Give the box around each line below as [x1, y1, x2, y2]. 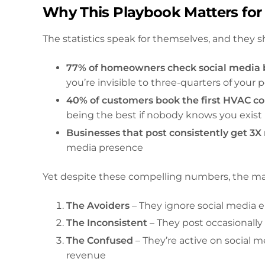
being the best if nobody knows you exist [66, 109, 262, 121]
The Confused [66, 235, 133, 247]
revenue [66, 250, 106, 261]
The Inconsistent [66, 217, 147, 229]
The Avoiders [66, 199, 130, 211]
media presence [66, 141, 143, 153]
